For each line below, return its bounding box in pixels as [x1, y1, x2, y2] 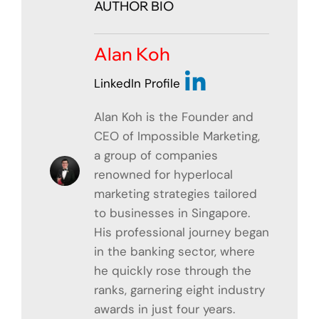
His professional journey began [94, 224, 269, 240]
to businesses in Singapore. [94, 204, 250, 221]
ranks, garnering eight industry [94, 281, 265, 298]
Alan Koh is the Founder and [94, 108, 253, 125]
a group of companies [94, 147, 218, 163]
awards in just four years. [94, 300, 235, 317]
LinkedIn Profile [94, 75, 184, 91]
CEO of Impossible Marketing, [94, 127, 260, 144]
